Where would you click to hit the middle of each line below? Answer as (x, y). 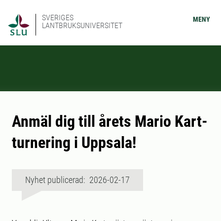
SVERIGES (58, 18)
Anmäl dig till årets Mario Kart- (110, 121)
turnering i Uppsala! (74, 143)
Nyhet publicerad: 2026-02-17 (77, 180)
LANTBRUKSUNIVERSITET (82, 25)
